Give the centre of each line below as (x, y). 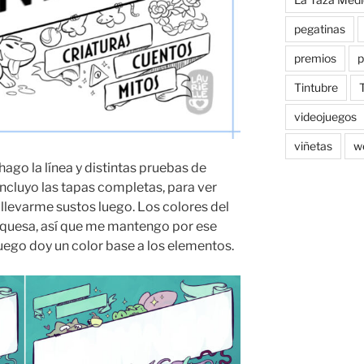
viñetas (313, 146)
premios (315, 58)
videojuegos (325, 117)
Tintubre (316, 88)
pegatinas (319, 29)
